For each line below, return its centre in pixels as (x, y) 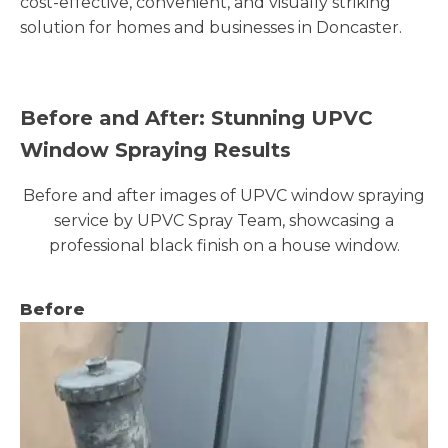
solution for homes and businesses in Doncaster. (211, 27)
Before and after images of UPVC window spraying (224, 195)
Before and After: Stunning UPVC (196, 117)
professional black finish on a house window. (224, 245)
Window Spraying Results (155, 149)
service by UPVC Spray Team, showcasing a (224, 220)
